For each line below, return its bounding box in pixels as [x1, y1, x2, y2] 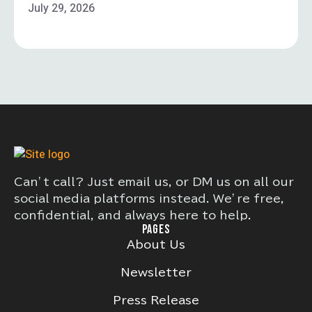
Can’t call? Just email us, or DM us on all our [14, 176, 294, 187]
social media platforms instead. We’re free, [14, 193, 284, 204]
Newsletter [120, 267, 192, 278]
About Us [127, 239, 185, 250]
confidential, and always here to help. [14, 210, 251, 221]
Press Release [113, 295, 199, 306]
